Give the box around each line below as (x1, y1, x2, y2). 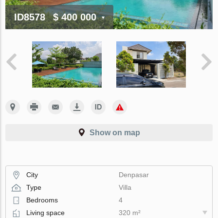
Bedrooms (26, 196, 58, 204)
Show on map (90, 128, 140, 137)
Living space (26, 208, 65, 217)
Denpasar (119, 170, 149, 179)
